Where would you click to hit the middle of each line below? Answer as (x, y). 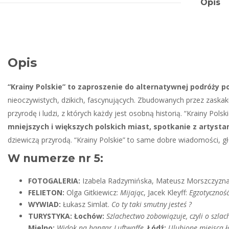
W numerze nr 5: (56, 158)
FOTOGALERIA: (55, 181)
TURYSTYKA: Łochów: (66, 216)
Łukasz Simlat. (86, 204)
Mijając (132, 192)
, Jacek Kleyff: (167, 192)
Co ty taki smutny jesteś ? (151, 204)
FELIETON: (48, 192)
